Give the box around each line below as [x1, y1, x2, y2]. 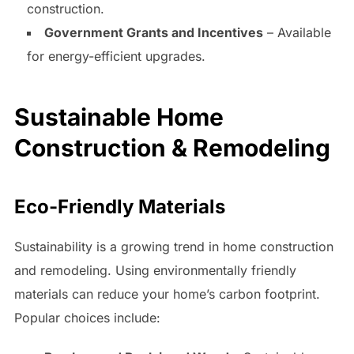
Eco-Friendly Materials [13, 195, 225, 219]
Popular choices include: [13, 310, 160, 326]
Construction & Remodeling [13, 134, 330, 163]
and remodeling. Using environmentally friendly [13, 262, 296, 279]
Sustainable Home [13, 103, 224, 132]
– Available [262, 24, 331, 40]
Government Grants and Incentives [43, 24, 263, 40]
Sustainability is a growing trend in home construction [13, 239, 333, 255]
